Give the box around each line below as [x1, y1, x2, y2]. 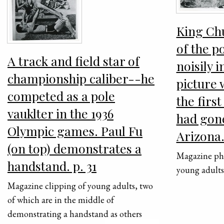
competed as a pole [7, 87, 115, 104]
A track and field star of [7, 52, 139, 69]
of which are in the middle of [7, 194, 114, 206]
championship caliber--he [7, 70, 154, 87]
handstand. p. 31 [7, 157, 96, 174]
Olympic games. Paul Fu [7, 122, 142, 139]
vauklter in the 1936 [7, 105, 113, 122]
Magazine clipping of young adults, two [7, 180, 153, 192]
